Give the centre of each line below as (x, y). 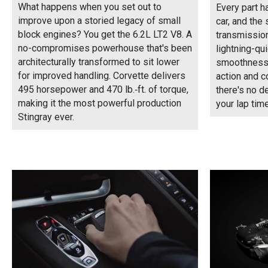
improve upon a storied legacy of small (99, 20)
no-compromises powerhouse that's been (105, 48)
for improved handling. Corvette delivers (102, 75)
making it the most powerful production (100, 103)
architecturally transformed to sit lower (99, 62)
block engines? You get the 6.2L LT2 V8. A (105, 34)
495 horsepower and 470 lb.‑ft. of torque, (103, 89)
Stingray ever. (46, 117)
